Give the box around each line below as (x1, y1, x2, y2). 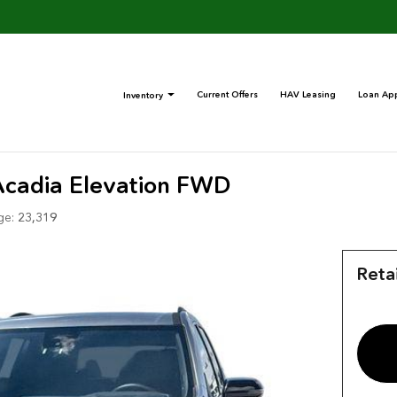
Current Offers (197, 89, 258, 100)
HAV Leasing (280, 89, 336, 100)
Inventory (123, 89, 163, 101)
